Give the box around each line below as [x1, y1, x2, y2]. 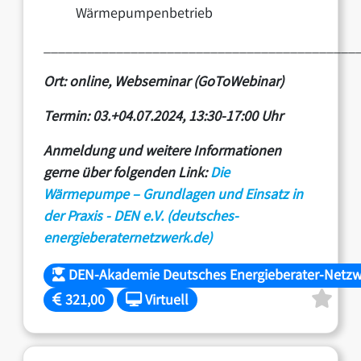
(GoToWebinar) [190, 72, 284, 93]
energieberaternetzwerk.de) [44, 228, 213, 250]
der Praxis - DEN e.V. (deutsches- [44, 206, 239, 228]
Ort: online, [44, 72, 115, 93]
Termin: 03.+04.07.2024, [44, 106, 189, 128]
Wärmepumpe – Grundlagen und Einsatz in [44, 185, 304, 206]
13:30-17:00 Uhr [189, 106, 284, 128]
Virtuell [141, 290, 189, 312]
